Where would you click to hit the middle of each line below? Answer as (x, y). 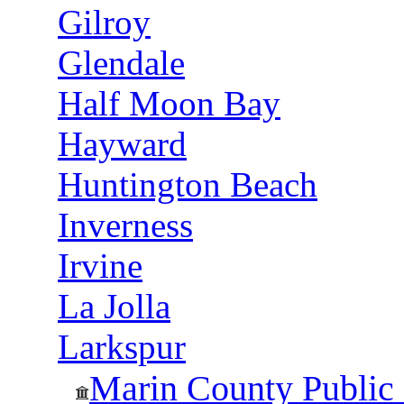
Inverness (125, 225)
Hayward (122, 144)
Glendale (121, 63)
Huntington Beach (188, 184)
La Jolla (114, 306)
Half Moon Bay (169, 103)
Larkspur (122, 347)
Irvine (100, 266)
